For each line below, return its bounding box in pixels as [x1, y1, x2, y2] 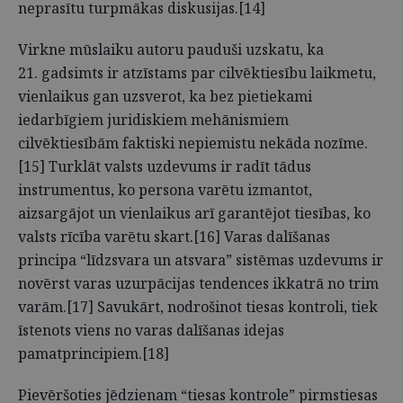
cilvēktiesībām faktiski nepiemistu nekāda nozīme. [18, 133, 368, 153]
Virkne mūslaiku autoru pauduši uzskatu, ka [18, 40, 324, 59]
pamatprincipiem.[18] [18, 344, 169, 363]
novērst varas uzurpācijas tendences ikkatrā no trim [18, 273, 379, 293]
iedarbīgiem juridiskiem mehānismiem [18, 110, 289, 130]
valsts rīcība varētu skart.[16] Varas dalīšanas [18, 227, 330, 246]
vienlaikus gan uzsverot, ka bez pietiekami [18, 86, 312, 106]
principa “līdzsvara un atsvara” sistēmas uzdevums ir [18, 250, 383, 270]
